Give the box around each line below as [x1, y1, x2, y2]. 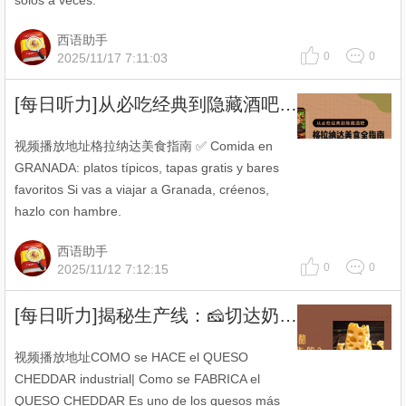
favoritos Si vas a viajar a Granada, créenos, [14, 182, 269, 197]
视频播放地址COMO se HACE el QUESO [14, 350, 248, 364]
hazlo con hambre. [14, 204, 121, 218]
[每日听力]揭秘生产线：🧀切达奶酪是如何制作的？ [279, 305, 297, 325]
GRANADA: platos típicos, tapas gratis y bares [14, 160, 279, 175]
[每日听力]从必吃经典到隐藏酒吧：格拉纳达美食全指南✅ [279, 94, 297, 114]
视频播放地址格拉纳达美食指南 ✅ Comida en [14, 139, 273, 153]
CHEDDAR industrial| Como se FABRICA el [14, 372, 260, 386]
